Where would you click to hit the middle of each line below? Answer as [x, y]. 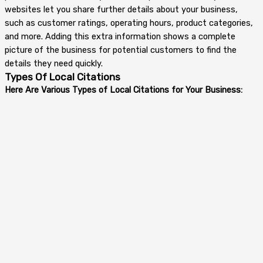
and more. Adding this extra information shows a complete [120, 37]
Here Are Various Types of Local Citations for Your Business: [124, 90]
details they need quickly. [54, 64]
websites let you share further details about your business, [121, 10]
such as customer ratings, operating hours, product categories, [129, 23]
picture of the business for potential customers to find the [121, 50]
